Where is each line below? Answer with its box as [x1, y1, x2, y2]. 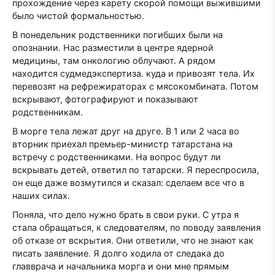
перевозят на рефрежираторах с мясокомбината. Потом [12, 81, 258, 92]
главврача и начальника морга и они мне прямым [12, 261, 229, 272]
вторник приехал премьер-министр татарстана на [12, 139, 233, 150]
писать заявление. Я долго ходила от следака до [12, 248, 225, 259]
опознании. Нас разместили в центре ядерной [12, 42, 214, 53]
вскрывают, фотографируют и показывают [12, 94, 198, 105]
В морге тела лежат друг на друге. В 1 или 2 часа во [12, 126, 239, 137]
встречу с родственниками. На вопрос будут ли [12, 152, 221, 163]
